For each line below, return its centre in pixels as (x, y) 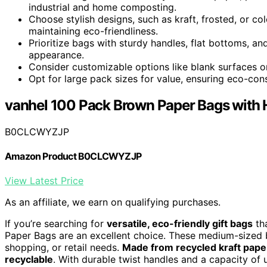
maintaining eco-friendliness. (93, 31)
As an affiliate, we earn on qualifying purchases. (113, 202)
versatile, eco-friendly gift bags (180, 224)
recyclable (29, 260)
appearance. (56, 55)
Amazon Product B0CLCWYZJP (73, 156)
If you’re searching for (56, 224)
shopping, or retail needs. (63, 248)
